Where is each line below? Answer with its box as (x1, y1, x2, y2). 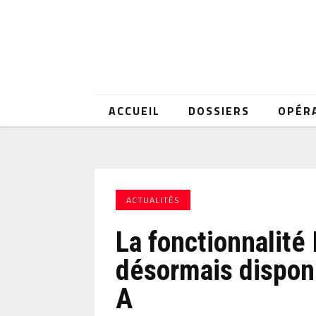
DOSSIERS (188, 102, 250, 119)
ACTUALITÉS (126, 193, 181, 207)
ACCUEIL (109, 102, 161, 119)
